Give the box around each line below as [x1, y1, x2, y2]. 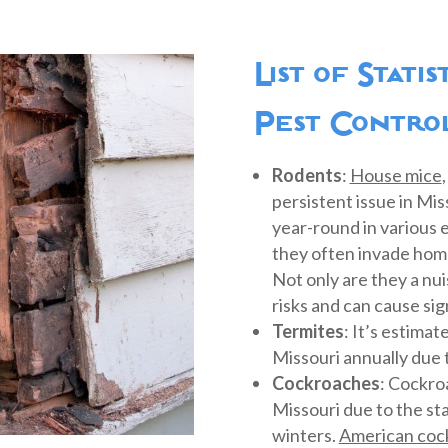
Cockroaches [271, 372, 380, 395]
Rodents [271, 164, 342, 187]
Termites [271, 320, 344, 343]
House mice [349, 164, 442, 187]
